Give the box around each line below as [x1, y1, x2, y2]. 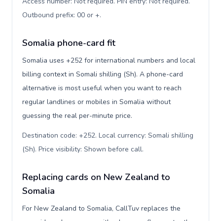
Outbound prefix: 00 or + [22, 10, 100, 20]
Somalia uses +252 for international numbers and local [22, 56, 195, 65]
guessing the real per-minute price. [22, 111, 132, 120]
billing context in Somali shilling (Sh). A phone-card [22, 70, 183, 79]
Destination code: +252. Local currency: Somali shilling [22, 131, 193, 140]
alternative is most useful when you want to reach [22, 83, 182, 93]
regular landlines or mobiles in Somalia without [22, 97, 171, 107]
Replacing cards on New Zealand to [22, 171, 170, 183]
